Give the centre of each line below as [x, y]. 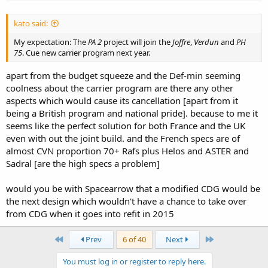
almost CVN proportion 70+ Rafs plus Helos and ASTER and [127, 150]
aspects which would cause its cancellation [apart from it [122, 100]
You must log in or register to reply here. [134, 261]
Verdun [206, 42]
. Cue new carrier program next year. [86, 53]
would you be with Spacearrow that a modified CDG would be [133, 188]
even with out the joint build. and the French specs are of [123, 138]
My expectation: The [51, 42]
